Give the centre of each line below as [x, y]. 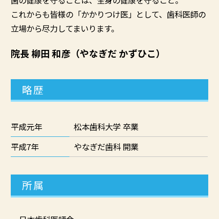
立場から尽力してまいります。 [65, 28]
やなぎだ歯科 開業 [106, 147]
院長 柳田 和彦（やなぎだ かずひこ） [88, 53]
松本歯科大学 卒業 [106, 127]
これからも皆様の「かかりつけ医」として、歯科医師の [109, 14]
